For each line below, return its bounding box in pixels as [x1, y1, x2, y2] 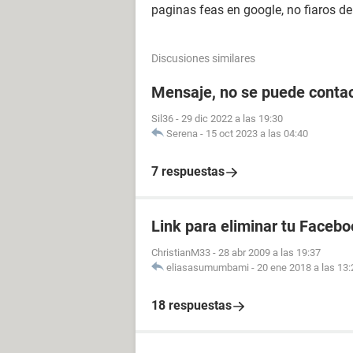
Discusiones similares [151, 52, 255, 65]
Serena [166, 128, 198, 139]
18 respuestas [151, 298, 232, 313]
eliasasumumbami [166, 262, 249, 273]
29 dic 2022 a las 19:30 [181, 113, 283, 124]
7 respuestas [151, 164, 225, 179]
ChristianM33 [151, 247, 210, 258]
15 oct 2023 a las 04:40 [206, 128, 308, 139]
